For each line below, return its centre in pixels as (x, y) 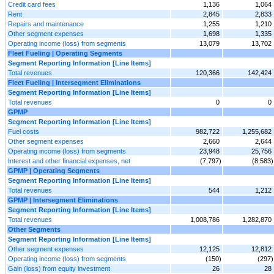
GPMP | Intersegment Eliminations (63, 200)
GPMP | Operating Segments (54, 170)
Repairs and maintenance (46, 24)
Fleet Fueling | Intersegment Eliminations (74, 82)
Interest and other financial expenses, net (69, 161)
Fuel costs (24, 131)
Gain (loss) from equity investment (59, 268)
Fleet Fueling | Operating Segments (65, 53)
